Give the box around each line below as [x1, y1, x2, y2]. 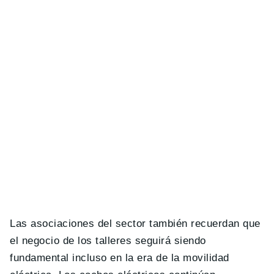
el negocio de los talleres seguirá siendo [10, 234, 206, 246]
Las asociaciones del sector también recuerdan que [10, 217, 261, 229]
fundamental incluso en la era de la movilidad [10, 251, 229, 264]
